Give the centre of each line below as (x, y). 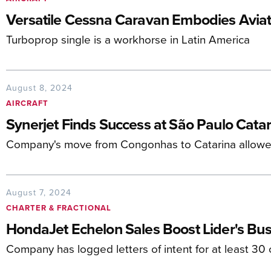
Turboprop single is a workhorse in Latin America (128, 39)
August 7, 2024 (39, 192)
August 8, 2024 (39, 88)
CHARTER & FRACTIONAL (59, 208)
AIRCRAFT (27, 103)
